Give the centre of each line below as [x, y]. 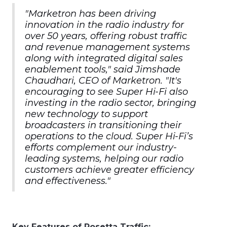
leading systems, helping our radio [104, 158]
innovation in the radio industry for [104, 25]
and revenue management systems [107, 47]
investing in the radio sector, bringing [110, 103]
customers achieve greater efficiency [109, 169]
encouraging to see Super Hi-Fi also [106, 91]
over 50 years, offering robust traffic [106, 36]
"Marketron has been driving [90, 13]
